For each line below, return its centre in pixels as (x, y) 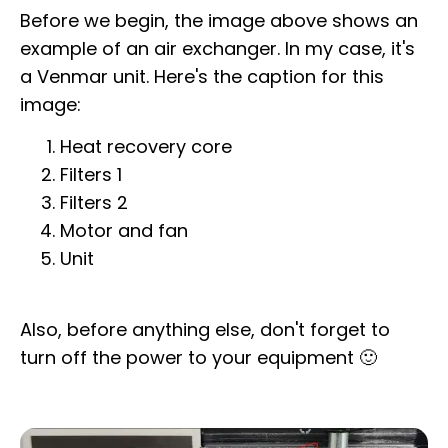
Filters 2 (94, 203)
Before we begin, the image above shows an (219, 20)
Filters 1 (91, 175)
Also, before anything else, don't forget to (205, 329)
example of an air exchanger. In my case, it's (217, 48)
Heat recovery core (146, 147)
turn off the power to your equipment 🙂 (198, 357)
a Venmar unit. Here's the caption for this (202, 76)
